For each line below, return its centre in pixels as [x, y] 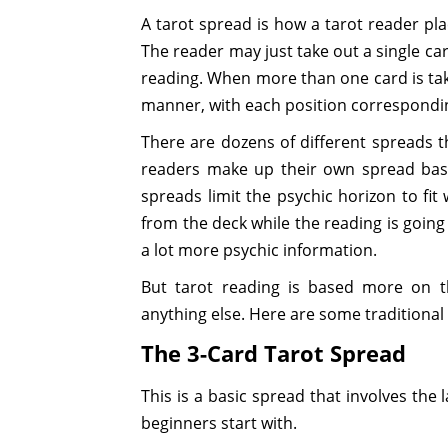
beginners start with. [219, 422]
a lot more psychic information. [259, 249]
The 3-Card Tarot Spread [274, 352]
